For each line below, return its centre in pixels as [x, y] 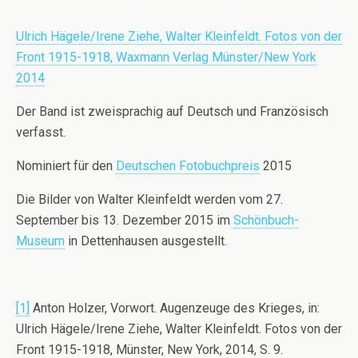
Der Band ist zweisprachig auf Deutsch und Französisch [172, 112]
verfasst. [41, 133]
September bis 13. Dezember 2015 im [125, 221]
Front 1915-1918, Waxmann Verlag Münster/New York [166, 58]
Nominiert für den [66, 166]
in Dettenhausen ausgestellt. [146, 241]
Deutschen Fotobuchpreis [188, 166]
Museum [40, 241]
